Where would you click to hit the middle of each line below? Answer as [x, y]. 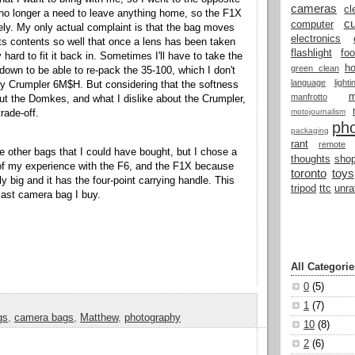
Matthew [99, 317]
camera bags [44, 317]
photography [153, 317]
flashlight [311, 53]
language [308, 82]
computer [312, 24]
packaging [310, 130]
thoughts [311, 159]
